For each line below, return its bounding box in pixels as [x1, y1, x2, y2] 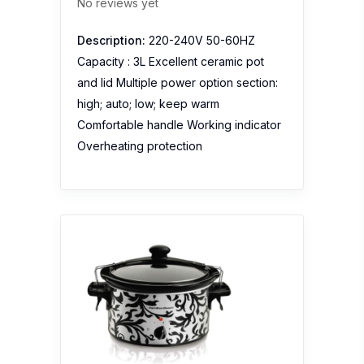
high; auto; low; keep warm [77, 97, 219, 111]
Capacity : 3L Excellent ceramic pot [77, 54, 264, 69]
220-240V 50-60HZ [145, 33, 255, 48]
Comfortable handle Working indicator [77, 118, 281, 132]
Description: [77, 33, 145, 48]
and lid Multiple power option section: [77, 76, 278, 90]
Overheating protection [77, 139, 202, 154]
